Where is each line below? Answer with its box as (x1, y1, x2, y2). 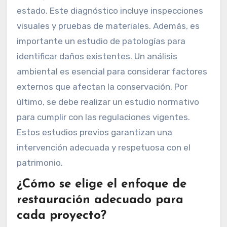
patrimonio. (16, 157, 63, 168)
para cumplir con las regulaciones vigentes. (16, 111, 190, 122)
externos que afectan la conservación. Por (16, 81, 187, 92)
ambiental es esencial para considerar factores (16, 66, 207, 77)
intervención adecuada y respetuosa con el (16, 142, 191, 153)
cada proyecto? (16, 209, 106, 222)
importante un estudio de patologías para (16, 35, 185, 46)
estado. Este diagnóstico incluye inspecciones (16, 5, 203, 16)
